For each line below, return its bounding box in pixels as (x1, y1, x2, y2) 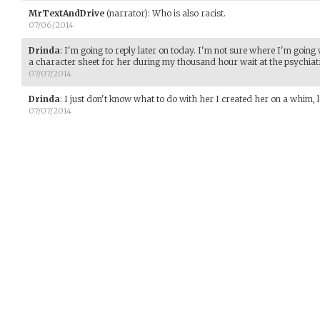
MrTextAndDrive (29, 7, 104, 19)
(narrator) (104, 7, 148, 19)
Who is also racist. (152, 7, 226, 19)
